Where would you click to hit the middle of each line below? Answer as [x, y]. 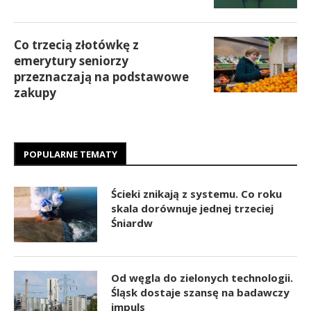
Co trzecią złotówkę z [76, 44]
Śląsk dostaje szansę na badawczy [200, 292]
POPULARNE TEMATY [70, 154]
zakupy [35, 92]
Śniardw [132, 222]
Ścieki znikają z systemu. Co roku [196, 193]
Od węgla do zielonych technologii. [202, 277]
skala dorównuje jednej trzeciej [192, 208]
